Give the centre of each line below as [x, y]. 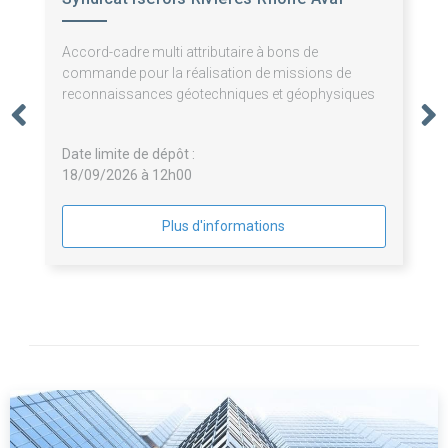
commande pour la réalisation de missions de [206, 73]
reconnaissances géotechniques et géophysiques [218, 94]
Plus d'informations [224, 226]
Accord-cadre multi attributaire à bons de [189, 52]
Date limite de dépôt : [128, 154]
